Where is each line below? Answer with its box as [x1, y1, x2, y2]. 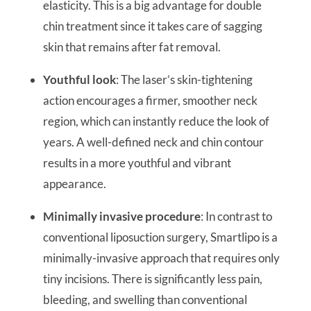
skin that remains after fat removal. [42, 39, 221, 54]
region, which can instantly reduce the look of [42, 113, 269, 128]
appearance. [42, 176, 106, 191]
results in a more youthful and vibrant [42, 155, 231, 170]
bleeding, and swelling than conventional [42, 292, 247, 307]
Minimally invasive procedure [42, 208, 201, 224]
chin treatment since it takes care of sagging [42, 18, 262, 33]
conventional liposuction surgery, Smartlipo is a [42, 229, 278, 244]
